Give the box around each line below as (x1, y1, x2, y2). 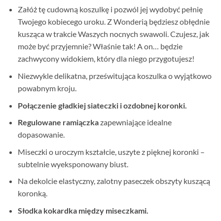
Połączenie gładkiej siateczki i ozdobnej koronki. (17, 100, 187, 110)
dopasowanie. (17, 130, 65, 140)
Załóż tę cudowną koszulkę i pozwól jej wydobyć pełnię (17, 4, 203, 14)
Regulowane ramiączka (17, 117, 99, 127)
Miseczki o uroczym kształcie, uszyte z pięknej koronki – (17, 147, 205, 156)
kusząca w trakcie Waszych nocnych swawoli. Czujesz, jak (17, 29, 209, 39)
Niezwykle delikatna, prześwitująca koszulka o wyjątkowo (17, 71, 212, 80)
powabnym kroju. (17, 83, 76, 93)
